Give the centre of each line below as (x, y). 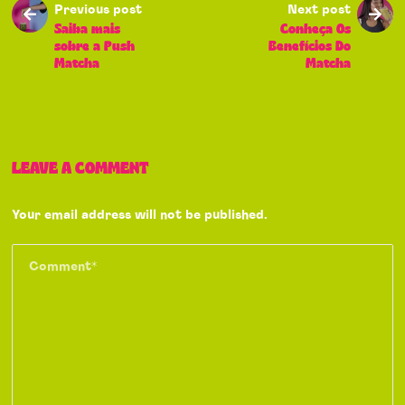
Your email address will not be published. (140, 216)
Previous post (99, 10)
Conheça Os (315, 30)
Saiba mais (88, 30)
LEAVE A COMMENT (80, 169)
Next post (319, 10)
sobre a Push (95, 47)
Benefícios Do (309, 47)
